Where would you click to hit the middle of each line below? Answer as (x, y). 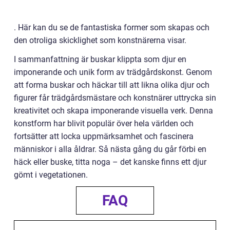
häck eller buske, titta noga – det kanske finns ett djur (110, 162)
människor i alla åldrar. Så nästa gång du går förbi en (110, 149)
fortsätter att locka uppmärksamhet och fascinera (104, 136)
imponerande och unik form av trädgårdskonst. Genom (113, 72)
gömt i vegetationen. (51, 175)
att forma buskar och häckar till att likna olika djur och (112, 85)
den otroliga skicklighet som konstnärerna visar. (100, 40)
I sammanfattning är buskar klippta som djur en (100, 59)
